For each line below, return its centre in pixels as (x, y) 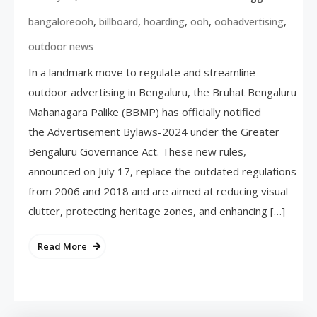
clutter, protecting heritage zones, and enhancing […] (157, 211)
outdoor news (61, 46)
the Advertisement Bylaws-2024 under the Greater (154, 131)
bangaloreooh (61, 21)
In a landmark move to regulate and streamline (142, 72)
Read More (63, 246)
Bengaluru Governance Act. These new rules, (138, 151)
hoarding (165, 21)
